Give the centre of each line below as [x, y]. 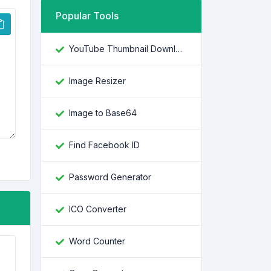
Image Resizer [97, 81]
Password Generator [110, 177]
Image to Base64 [103, 113]
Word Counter [97, 241]
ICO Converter [98, 209]
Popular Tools [87, 16]
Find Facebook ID [104, 145]
